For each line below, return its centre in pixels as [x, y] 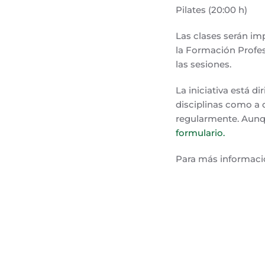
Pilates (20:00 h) [211, 10]
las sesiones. [203, 64]
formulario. [200, 133]
